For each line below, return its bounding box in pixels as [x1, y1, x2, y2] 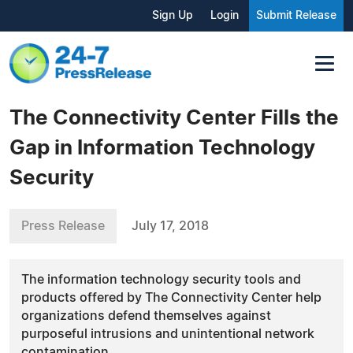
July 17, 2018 [132, 219, 209, 232]
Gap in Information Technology [9, 137, 315, 158]
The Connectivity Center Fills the [9, 107, 339, 128]
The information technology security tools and [21, 273, 301, 286]
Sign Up [152, 10, 193, 21]
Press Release [21, 219, 105, 232]
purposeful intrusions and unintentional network [21, 327, 314, 340]
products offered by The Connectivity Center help [21, 291, 321, 304]
